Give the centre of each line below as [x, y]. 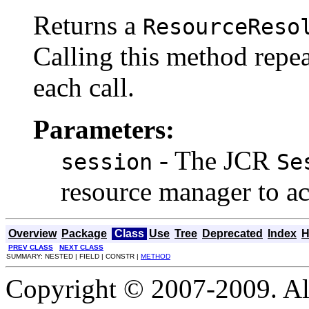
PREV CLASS [31, 248]
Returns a [88, 26]
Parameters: [104, 130]
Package [84, 234]
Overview [32, 234]
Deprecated [232, 234]
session [107, 162]
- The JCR [215, 161]
